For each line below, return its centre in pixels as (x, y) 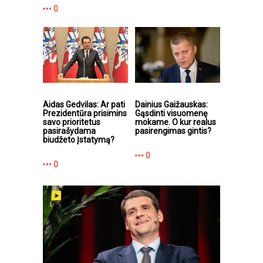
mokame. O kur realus (176, 122)
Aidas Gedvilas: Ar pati (84, 104)
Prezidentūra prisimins (85, 113)
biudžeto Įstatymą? (79, 139)
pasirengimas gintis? (173, 131)
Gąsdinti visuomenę (171, 113)
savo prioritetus (72, 122)
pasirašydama (69, 131)
